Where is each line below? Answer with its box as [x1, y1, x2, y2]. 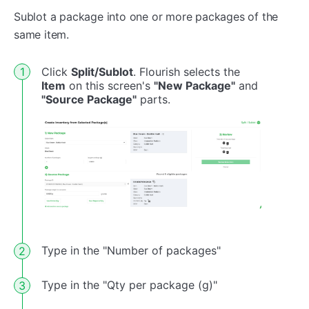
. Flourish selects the [133, 64, 240, 79]
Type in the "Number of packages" [41, 243, 221, 258]
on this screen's [66, 78, 154, 92]
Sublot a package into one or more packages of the [14, 9, 279, 23]
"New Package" [154, 78, 235, 92]
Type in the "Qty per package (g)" [41, 278, 217, 292]
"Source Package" [41, 92, 137, 106]
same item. [14, 27, 69, 41]
